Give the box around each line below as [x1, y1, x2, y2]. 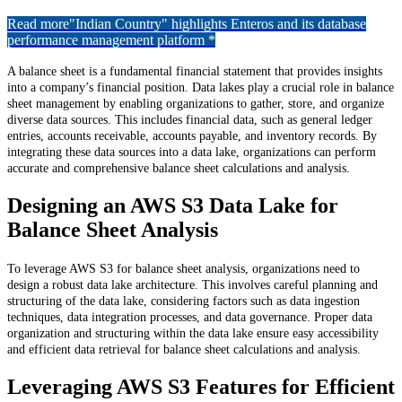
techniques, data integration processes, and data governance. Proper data [7, 310, 372, 325]
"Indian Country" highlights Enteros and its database [69, 16, 366, 32]
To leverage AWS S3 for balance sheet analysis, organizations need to [7, 262, 360, 276]
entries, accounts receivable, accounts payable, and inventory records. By [7, 129, 377, 144]
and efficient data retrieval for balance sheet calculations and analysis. [7, 343, 361, 357]
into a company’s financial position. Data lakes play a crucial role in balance [7, 81, 394, 95]
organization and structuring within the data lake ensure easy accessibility [7, 327, 379, 341]
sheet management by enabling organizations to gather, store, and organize [7, 97, 384, 111]
